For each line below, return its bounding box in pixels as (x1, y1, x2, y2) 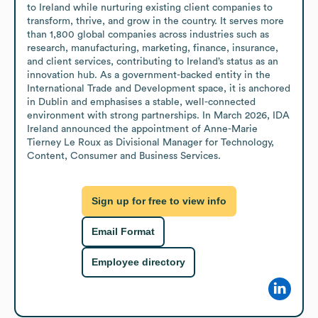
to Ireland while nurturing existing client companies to (27, 2, 273, 13)
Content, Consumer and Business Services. (27, 150, 221, 161)
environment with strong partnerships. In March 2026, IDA (27, 110, 290, 121)
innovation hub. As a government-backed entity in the (27, 70, 270, 80)
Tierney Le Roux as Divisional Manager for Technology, (27, 137, 274, 148)
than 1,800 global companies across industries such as (27, 29, 269, 40)
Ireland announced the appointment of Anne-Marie (27, 124, 258, 134)
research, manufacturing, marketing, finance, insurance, (27, 43, 278, 53)
